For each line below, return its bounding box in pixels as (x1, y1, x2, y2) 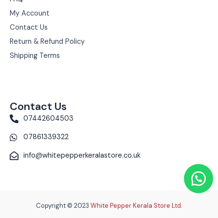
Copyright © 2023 (36, 201, 91, 210)
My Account (10, 9, 50, 18)
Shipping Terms (10, 51, 60, 60)
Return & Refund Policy (10, 37, 85, 46)
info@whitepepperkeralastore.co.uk (23, 151, 141, 160)
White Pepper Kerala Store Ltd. (90, 201, 182, 210)
